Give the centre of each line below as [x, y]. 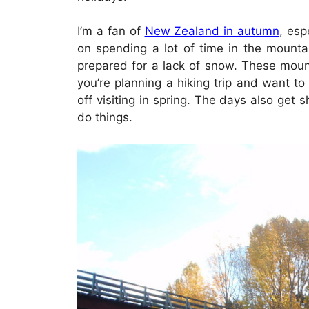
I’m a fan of [111, 31]
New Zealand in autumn [212, 31]
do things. [105, 118]
